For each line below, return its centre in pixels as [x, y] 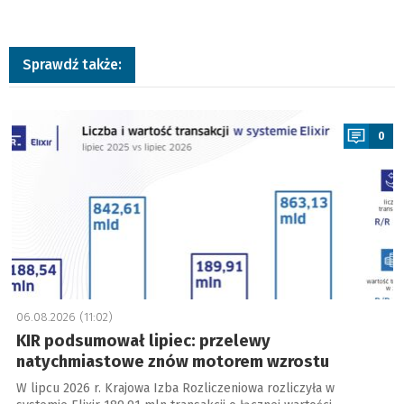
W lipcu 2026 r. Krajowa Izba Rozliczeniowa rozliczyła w [175, 389]
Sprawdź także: [72, 65]
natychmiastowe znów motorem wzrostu [172, 362]
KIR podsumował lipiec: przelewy [143, 341]
